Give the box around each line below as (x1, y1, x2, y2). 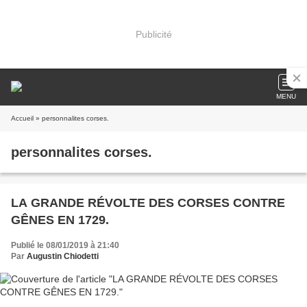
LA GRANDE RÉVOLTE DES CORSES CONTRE (11, 196, 285, 210)
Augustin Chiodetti (27, 251, 99, 261)
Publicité (135, 28, 172, 40)
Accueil (11, 114, 34, 122)
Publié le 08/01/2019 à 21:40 (11, 241, 119, 250)
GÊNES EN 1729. (11, 213, 109, 227)
